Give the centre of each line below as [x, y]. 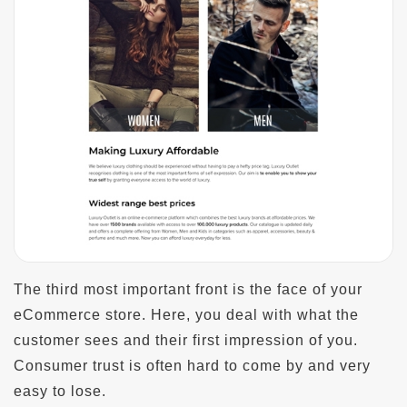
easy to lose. [60, 391]
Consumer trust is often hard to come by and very [192, 365]
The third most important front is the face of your [188, 289]
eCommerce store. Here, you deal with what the [186, 314]
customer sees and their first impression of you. [186, 340]
